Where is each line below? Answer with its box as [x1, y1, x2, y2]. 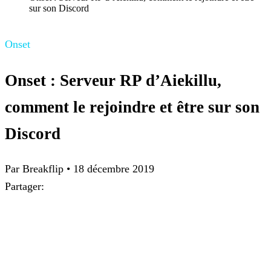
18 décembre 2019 [73, 163, 154, 175]
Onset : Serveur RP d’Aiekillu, [5, 71, 221, 90]
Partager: [5, 180, 44, 193]
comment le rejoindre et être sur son [5, 97, 260, 116]
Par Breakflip [5, 163, 67, 175]
